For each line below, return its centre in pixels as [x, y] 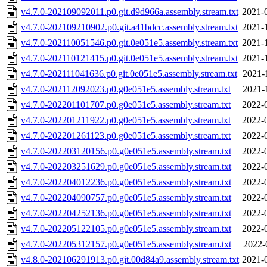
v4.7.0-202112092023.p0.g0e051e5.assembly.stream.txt [126, 89]
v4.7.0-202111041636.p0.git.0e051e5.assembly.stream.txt [129, 74]
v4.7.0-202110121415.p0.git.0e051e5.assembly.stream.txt [129, 58]
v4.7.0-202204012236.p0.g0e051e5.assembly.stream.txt [126, 182]
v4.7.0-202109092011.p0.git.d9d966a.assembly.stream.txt [130, 12]
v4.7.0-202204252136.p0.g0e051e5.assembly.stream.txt [126, 213]
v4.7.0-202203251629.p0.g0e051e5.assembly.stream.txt [126, 167]
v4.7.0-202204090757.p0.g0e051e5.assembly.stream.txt [126, 198]
